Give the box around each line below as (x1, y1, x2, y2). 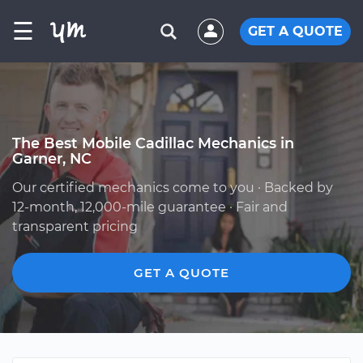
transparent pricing (12, 219, 138, 234)
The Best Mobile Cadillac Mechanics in (12, 135, 294, 152)
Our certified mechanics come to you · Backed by (12, 180, 333, 195)
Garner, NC (12, 150, 92, 167)
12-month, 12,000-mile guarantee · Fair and (12, 199, 288, 215)
